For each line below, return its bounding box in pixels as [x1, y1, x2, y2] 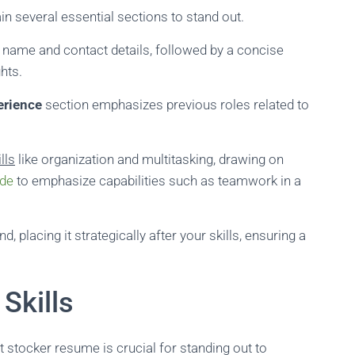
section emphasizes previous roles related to [42, 97, 309, 113]
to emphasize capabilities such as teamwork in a [13, 173, 301, 189]
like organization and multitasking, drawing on [15, 151, 284, 167]
